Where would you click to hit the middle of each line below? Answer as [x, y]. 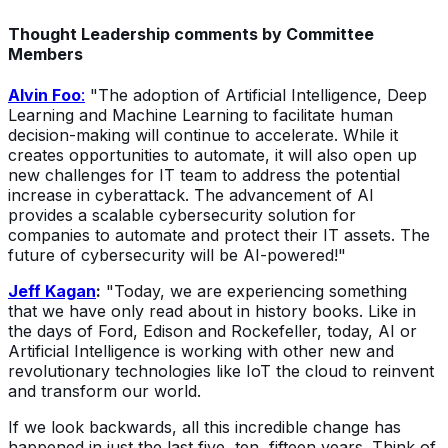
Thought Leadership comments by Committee [191, 34]
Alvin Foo [44, 95]
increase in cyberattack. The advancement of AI [191, 195]
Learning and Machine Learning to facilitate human [200, 115]
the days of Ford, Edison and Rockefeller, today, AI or [212, 331]
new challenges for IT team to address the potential [204, 175]
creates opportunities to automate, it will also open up [212, 155]
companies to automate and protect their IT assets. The [219, 235]
